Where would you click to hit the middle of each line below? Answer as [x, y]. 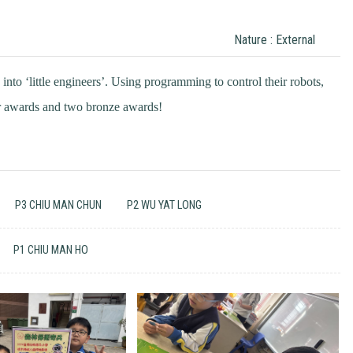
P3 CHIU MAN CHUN [59, 205]
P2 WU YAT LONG [165, 205]
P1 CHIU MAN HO [51, 250]
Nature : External [274, 39]
